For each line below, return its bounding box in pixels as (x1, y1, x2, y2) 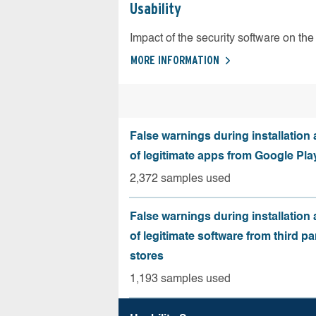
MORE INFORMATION (130, 53, 219, 67)
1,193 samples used (130, 273, 231, 285)
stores (130, 250, 164, 262)
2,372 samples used (130, 173, 231, 185)
